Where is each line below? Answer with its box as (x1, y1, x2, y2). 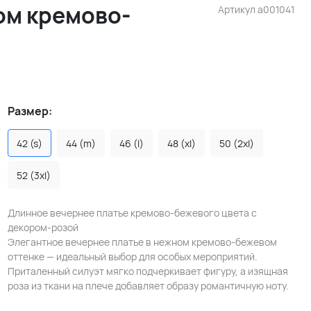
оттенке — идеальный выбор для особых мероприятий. (7, 250, 258, 263)
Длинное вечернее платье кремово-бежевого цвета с (7, 206, 257, 219)
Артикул (218, 3, 258, 16)
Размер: (7, 103, 52, 119)
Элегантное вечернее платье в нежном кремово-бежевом (7, 235, 277, 249)
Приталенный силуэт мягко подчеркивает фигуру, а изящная (7, 264, 288, 278)
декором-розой (7, 221, 78, 234)
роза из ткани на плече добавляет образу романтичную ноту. (7, 279, 289, 292)
